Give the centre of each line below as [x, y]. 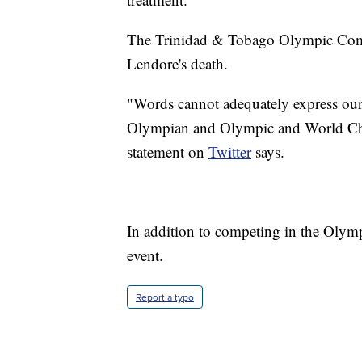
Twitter [230, 152]
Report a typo [165, 297]
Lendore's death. [177, 64]
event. [145, 255]
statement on [168, 152]
